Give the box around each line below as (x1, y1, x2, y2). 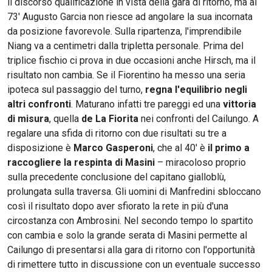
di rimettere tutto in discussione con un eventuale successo (7, 258, 260, 270)
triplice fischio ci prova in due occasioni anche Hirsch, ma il (7, 54, 256, 66)
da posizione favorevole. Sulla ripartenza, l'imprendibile (7, 25, 242, 37)
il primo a (208, 141, 250, 154)
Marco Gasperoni (73, 141, 153, 154)
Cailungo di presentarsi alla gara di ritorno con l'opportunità (7, 243, 255, 256)
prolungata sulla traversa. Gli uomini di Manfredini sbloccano (7, 185, 261, 197)
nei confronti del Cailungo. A (138, 112, 259, 124)
